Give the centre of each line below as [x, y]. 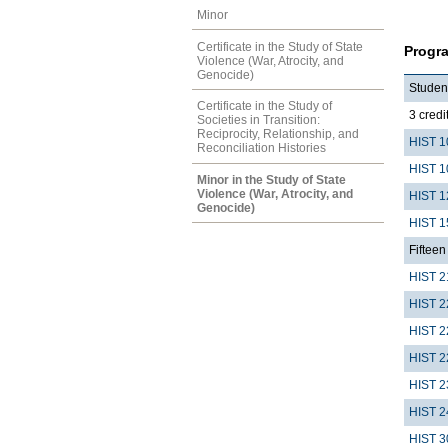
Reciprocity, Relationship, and [278, 134]
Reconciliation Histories [261, 148]
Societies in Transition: [258, 120]
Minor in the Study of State [271, 180]
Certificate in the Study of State [280, 46]
